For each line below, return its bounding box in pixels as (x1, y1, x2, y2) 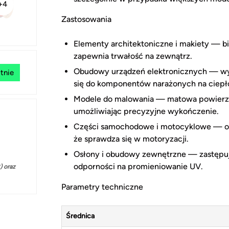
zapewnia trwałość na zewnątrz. (74, 51, 192, 61)
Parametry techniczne (61, 182, 143, 192)
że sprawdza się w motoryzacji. (74, 134, 189, 144)
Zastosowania (61, 14, 111, 25)
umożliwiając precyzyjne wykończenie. (74, 106, 219, 117)
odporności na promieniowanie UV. (74, 162, 203, 172)
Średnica (66, 212, 95, 221)
